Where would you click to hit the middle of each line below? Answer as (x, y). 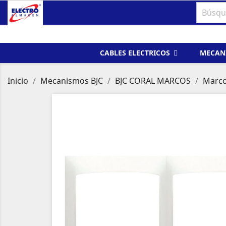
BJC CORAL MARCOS (153, 81)
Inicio (18, 81)
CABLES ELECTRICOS (136, 53)
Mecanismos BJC (72, 81)
